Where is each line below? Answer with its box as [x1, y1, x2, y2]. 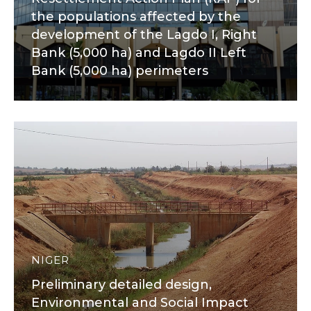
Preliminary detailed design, [31, 277, 212, 292]
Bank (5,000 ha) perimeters [31, 63, 208, 78]
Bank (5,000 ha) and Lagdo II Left [31, 45, 246, 60]
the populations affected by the [31, 9, 241, 24]
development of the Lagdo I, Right [31, 27, 257, 42]
